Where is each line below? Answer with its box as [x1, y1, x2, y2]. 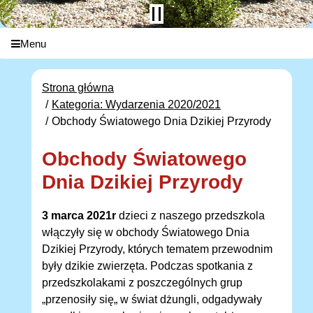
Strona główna [42, 82, 114, 94]
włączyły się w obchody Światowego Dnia [42, 226, 249, 239]
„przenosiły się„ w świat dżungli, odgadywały [42, 293, 262, 306]
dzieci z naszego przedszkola [116, 210, 265, 222]
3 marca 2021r [42, 210, 116, 222]
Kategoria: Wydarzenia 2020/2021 [52, 99, 221, 111]
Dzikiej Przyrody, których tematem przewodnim [42, 243, 272, 256]
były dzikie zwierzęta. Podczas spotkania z [42, 260, 253, 272]
